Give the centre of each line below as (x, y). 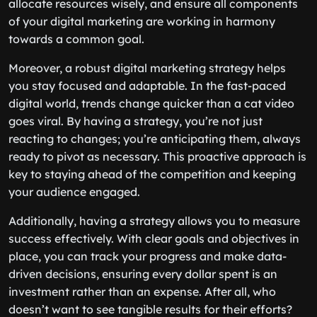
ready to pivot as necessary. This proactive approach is (157, 156)
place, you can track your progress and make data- (148, 256)
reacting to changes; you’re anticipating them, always (155, 139)
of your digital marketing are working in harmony (142, 21)
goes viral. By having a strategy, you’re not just (136, 121)
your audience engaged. (74, 192)
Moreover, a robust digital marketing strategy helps (147, 68)
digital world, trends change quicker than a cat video (151, 103)
